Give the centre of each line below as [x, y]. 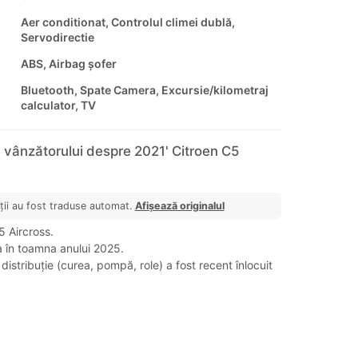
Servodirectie [57, 38]
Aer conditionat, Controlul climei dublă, [127, 22]
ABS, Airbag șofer [68, 64]
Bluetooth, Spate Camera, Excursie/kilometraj [144, 90]
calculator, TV [58, 105]
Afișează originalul [179, 206]
